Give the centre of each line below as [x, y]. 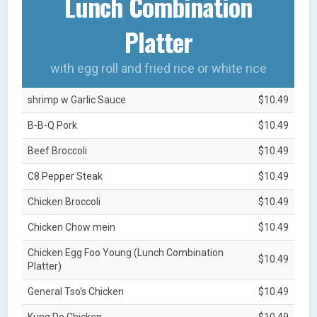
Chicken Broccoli [64, 201]
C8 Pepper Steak [65, 176]
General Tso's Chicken [76, 291]
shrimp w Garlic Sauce [77, 99]
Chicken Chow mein [72, 227]
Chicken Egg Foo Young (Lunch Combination [126, 252]
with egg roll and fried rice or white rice [158, 68]
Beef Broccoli [58, 150]
